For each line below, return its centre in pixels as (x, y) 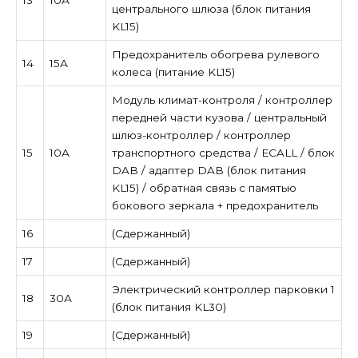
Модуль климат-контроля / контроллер (222, 99)
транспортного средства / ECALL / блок (223, 152)
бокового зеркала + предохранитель (215, 205)
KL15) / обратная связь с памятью (204, 187)
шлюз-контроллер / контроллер (201, 135)
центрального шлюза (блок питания (211, 8)
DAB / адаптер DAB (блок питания (209, 170)
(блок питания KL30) (169, 306)
